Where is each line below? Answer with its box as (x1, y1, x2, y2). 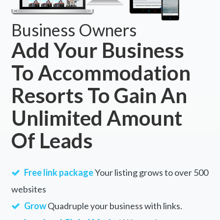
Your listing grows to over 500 (93, 167, 208, 178)
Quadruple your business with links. (46, 200, 182, 212)
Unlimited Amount (11, 106, 182, 131)
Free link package (24, 167, 93, 178)
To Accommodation (11, 60, 191, 85)
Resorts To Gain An (11, 83, 187, 108)
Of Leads (11, 128, 93, 153)
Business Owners (11, 20, 137, 40)
